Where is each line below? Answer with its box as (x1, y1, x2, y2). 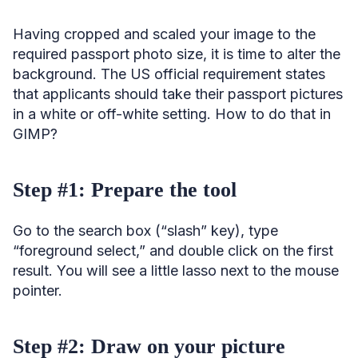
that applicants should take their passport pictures (13, 85, 343, 102)
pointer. (13, 281, 62, 299)
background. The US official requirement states (13, 65, 325, 82)
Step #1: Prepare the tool (13, 177, 237, 201)
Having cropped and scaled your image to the (13, 25, 316, 42)
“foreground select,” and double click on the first (13, 241, 333, 259)
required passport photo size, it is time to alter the (13, 45, 340, 62)
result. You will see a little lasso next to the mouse (13, 261, 339, 279)
